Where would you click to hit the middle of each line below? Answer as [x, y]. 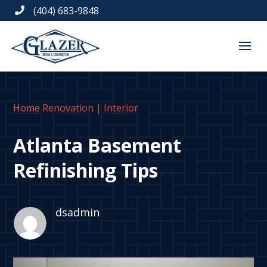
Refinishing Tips [86, 170]
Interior [121, 108]
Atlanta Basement [97, 145]
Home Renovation [54, 108]
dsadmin [77, 212]
